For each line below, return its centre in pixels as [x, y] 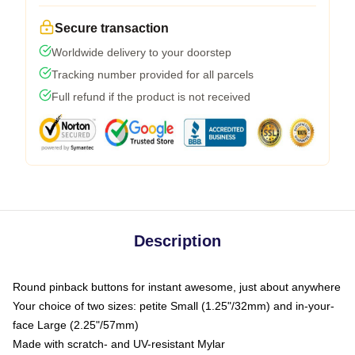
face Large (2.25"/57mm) [76, 324]
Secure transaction [112, 28]
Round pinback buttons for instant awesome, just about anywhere [177, 286]
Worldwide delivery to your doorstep [141, 52]
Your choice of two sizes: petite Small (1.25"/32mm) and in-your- [174, 305]
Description [177, 240]
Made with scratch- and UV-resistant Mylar [119, 344]
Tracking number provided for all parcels [153, 74]
